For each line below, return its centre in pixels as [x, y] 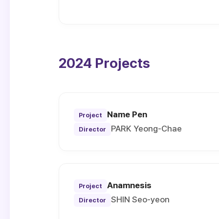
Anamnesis [129, 186]
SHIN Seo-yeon [140, 200]
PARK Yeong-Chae [146, 129]
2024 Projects [104, 63]
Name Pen [127, 115]
